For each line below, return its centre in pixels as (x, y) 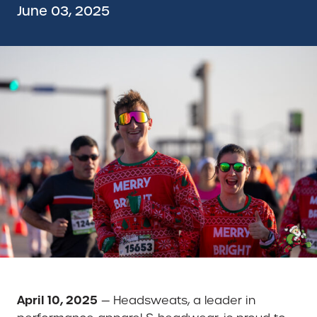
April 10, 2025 (57, 300)
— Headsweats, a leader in (177, 300)
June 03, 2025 (63, 11)
